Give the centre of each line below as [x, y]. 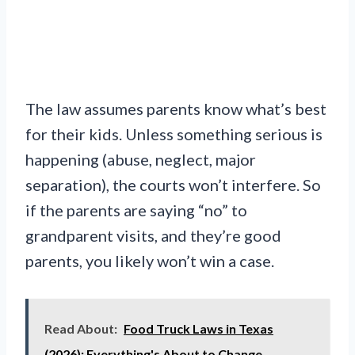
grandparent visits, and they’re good [153, 236]
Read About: [81, 329]
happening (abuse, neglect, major [141, 160]
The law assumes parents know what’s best [176, 109]
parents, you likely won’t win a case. [150, 261]
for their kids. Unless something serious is [174, 134]
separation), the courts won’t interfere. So [173, 185]
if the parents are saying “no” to [136, 210]
